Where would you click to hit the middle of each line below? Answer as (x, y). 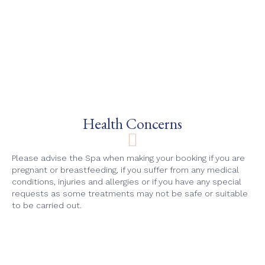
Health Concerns (132, 124)
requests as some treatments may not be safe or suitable (130, 194)
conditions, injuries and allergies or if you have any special (127, 182)
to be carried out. (47, 206)
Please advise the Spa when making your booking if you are (128, 158)
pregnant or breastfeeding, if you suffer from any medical (125, 170)
